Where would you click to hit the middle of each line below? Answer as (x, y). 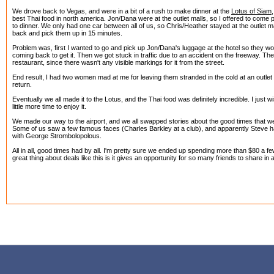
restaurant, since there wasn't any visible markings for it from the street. (118, 62)
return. (22, 84)
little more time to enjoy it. (49, 106)
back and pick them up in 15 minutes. (67, 33)
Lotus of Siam (251, 11)
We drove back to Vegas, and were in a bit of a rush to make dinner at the (122, 11)
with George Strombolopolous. (57, 136)
